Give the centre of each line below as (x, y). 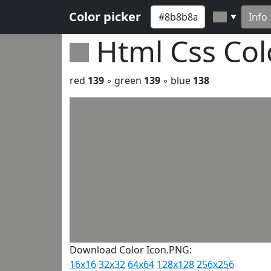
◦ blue (177, 80)
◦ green (124, 80)
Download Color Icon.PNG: (131, 250)
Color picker (105, 17)
